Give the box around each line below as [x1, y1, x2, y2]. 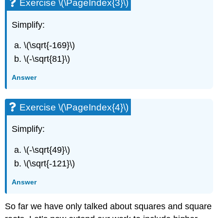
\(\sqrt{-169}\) [24, 40, 75, 51]
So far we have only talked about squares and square [5, 201, 212, 212]
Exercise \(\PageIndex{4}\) [19, 102, 129, 112]
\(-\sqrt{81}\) [24, 54, 71, 64]
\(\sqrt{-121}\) [24, 159, 75, 169]
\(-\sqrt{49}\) [24, 145, 71, 155]
